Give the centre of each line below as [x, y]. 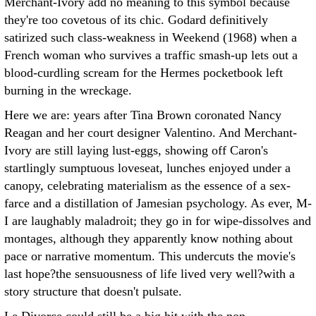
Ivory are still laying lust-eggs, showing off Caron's [136, 150]
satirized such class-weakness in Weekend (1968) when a [151, 37]
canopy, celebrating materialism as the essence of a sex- [147, 186]
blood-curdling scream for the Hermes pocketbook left [144, 73]
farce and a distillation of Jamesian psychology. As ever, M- [158, 203]
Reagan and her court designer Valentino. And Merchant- [151, 133]
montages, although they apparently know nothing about [148, 238]
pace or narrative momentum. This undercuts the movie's [150, 256]
